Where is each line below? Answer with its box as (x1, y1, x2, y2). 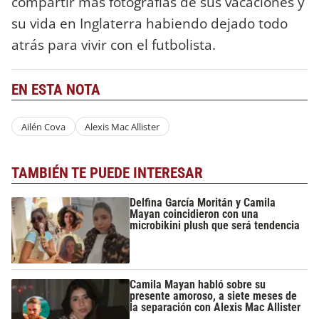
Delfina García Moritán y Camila (130, 195, 276, 209)
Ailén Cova (21, 120, 66, 133)
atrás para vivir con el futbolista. (11, 34, 219, 54)
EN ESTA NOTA (11, 80, 100, 98)
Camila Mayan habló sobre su (130, 278, 266, 292)
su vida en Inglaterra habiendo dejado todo (11, 13, 288, 33)
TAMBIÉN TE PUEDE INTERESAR (11, 164, 203, 182)
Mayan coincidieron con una (130, 206, 259, 221)
